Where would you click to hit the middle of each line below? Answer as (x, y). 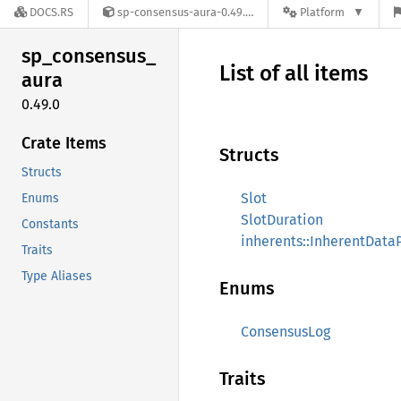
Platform (322, 13)
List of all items (294, 73)
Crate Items (64, 143)
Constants (50, 224)
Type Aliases (57, 276)
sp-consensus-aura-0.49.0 (181, 13)
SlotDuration (282, 220)
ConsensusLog (286, 332)
